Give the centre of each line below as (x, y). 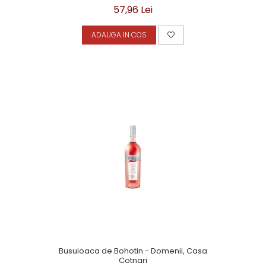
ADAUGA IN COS (119, 35)
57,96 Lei (133, 10)
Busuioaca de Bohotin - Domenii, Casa (133, 251)
